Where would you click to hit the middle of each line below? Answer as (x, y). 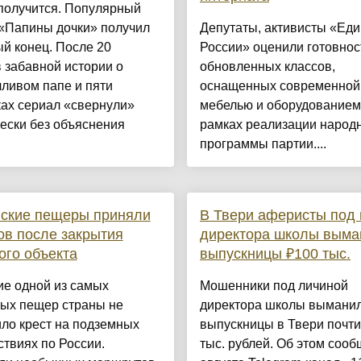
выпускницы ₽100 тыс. (275, 254)
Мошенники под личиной (274, 286)
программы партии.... (263, 144)
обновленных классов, (267, 67)
